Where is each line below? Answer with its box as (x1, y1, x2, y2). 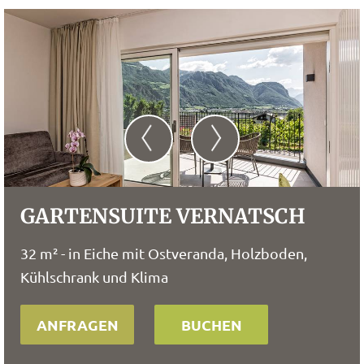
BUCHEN (180, 315, 242, 334)
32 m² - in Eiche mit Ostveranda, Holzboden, (20, 245, 307, 262)
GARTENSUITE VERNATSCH (20, 203, 305, 229)
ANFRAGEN (36, 315, 119, 334)
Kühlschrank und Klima (20, 268, 168, 285)
